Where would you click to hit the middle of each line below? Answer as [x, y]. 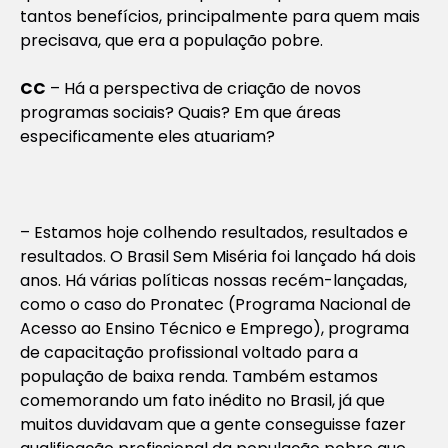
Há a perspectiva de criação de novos [212, 88]
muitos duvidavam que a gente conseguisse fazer [213, 424]
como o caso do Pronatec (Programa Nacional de [215, 304]
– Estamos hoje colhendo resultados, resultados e [214, 232]
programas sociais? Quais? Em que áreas [180, 112]
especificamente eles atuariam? [147, 136]
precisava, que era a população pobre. [171, 40]
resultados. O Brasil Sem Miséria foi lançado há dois [218, 256]
